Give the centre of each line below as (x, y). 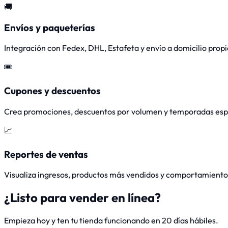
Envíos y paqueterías (50, 27)
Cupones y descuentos (52, 91)
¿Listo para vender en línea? (82, 198)
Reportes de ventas (46, 154)
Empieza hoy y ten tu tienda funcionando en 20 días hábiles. (111, 221)
